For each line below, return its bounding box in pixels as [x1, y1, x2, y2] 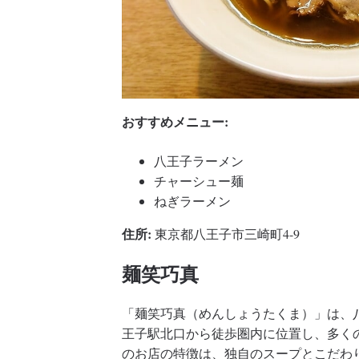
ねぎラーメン [154, 192, 231, 210]
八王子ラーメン [154, 152, 244, 170]
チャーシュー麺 [154, 172, 244, 190]
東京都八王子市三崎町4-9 [151, 225, 300, 243]
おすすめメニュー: [122, 112, 228, 131]
